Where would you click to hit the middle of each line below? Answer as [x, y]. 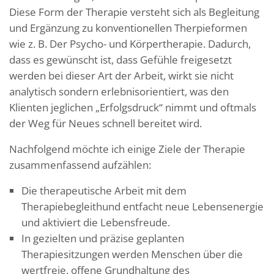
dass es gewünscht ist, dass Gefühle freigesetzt [120, 59]
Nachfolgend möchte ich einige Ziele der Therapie [127, 149]
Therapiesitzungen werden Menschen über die [132, 254]
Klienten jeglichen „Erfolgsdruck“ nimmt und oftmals [133, 107]
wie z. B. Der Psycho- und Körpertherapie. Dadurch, [130, 43]
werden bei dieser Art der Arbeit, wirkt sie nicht [121, 75]
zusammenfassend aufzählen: [80, 165]
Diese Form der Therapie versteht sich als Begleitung [134, 12]
